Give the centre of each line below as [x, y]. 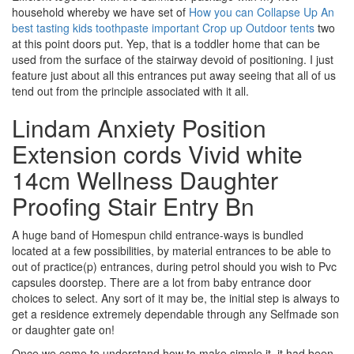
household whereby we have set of [100, 12]
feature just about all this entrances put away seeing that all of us [174, 75]
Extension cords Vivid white [157, 154]
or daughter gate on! [63, 330]
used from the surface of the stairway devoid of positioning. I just [173, 59]
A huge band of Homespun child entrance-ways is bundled [158, 235]
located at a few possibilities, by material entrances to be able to [171, 250]
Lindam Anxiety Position [139, 128]
